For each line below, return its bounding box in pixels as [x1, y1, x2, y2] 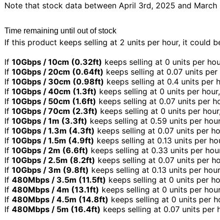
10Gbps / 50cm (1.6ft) [12, 96, 96, 107]
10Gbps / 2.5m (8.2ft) [12, 155, 95, 165]
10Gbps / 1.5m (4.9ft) [12, 136, 94, 146]
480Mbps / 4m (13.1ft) [12, 185, 99, 195]
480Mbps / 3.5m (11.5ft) [12, 175, 106, 185]
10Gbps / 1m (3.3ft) [12, 116, 87, 126]
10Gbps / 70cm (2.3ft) [12, 106, 98, 116]
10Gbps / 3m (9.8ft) [12, 165, 89, 175]
